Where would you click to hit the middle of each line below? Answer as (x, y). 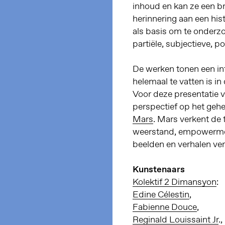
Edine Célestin (161, 195)
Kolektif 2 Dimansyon (175, 182)
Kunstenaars (159, 170)
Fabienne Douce (165, 207)
